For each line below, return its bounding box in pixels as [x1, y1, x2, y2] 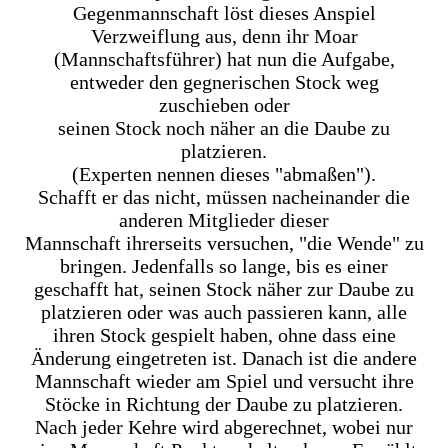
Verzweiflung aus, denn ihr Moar [90, 24, 358, 47]
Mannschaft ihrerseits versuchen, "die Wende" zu [24, 231, 424, 254]
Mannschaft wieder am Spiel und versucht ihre [34, 369, 414, 392]
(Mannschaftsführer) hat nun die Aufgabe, [53, 47, 395, 70]
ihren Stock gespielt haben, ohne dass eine [52, 323, 396, 346]
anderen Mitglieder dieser [119, 208, 329, 231]
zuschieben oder [158, 93, 290, 116]
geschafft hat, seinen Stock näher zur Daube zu [34, 277, 414, 300]
